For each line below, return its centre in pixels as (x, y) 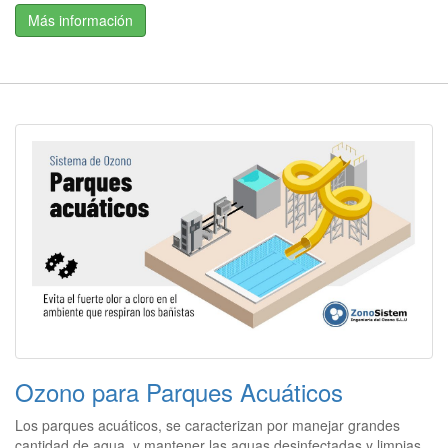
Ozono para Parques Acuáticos (179, 391)
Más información (80, 19)
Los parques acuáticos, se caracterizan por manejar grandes (207, 424)
